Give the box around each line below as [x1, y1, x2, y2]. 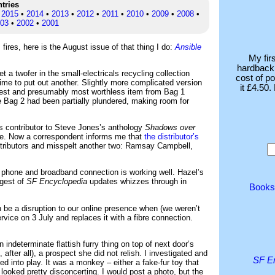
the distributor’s [144, 132, 199, 142]
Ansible [175, 42, 201, 52]
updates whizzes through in [87, 177, 187, 187]
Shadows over [145, 123, 195, 133]
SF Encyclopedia [26, 177, 87, 187]
